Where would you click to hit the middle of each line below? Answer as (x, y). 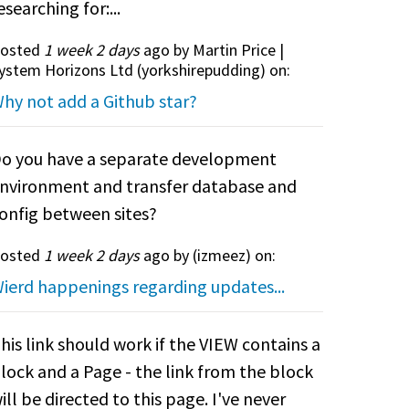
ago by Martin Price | (211, 49)
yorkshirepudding (200, 69)
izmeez (221, 255)
